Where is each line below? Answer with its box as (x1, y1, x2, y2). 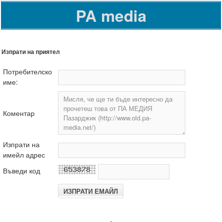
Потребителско (3, 65, 52, 76)
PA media (75, 4, 147, 27)
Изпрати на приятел (1, 47, 60, 56)
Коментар (3, 107, 35, 118)
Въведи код (3, 165, 40, 175)
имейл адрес (3, 149, 45, 160)
